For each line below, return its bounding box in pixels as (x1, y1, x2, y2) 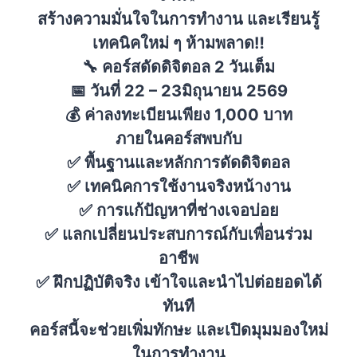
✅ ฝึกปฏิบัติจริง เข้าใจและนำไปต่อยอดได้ (35, 272, 322, 292)
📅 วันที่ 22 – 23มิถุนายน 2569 (69, 80, 288, 100)
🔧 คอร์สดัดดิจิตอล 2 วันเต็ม (82, 57, 275, 76)
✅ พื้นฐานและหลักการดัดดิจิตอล (67, 152, 290, 172)
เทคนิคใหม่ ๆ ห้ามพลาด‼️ (92, 33, 265, 53)
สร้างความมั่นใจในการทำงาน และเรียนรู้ (37, 9, 320, 29)
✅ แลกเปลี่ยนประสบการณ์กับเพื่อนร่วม (45, 224, 312, 244)
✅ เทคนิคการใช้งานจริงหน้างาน (66, 176, 291, 196)
